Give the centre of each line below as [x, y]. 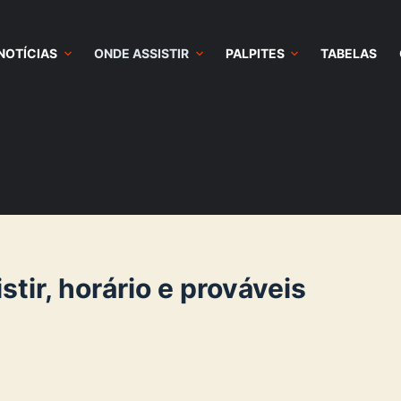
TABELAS [349, 53]
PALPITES [255, 53]
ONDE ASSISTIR [141, 53]
